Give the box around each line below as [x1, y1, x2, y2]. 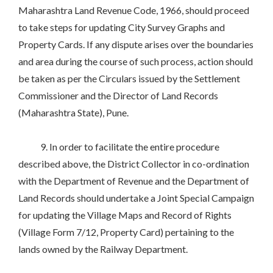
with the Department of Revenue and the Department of [18, 175, 249, 187]
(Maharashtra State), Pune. [18, 107, 129, 119]
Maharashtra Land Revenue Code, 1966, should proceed [18, 4, 249, 16]
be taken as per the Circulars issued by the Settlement [18, 73, 240, 85]
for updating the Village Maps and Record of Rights [18, 209, 232, 221]
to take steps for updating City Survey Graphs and [18, 21, 225, 34]
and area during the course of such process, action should [18, 55, 253, 68]
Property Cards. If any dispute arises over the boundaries [18, 38, 253, 51]
